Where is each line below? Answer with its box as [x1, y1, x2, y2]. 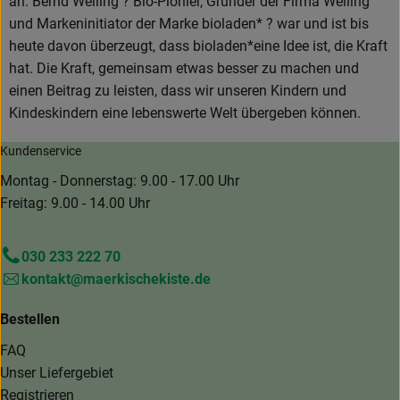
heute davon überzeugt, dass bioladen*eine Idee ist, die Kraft [9, 37, 387, 55]
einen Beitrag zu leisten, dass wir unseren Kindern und [9, 82, 346, 100]
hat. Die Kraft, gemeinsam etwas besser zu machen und [9, 60, 359, 78]
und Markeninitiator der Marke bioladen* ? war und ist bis [9, 15, 369, 33]
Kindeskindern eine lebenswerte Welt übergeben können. [9, 104, 361, 122]
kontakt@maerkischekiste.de [21, 271, 211, 288]
